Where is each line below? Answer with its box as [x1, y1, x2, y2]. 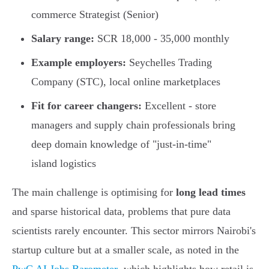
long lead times [176, 186, 246, 199]
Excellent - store [142, 100, 216, 112]
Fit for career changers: [31, 100, 142, 112]
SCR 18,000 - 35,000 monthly [94, 32, 229, 45]
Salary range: [31, 32, 94, 45]
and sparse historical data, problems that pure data [12, 205, 231, 218]
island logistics [31, 157, 96, 170]
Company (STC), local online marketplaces [31, 76, 220, 88]
